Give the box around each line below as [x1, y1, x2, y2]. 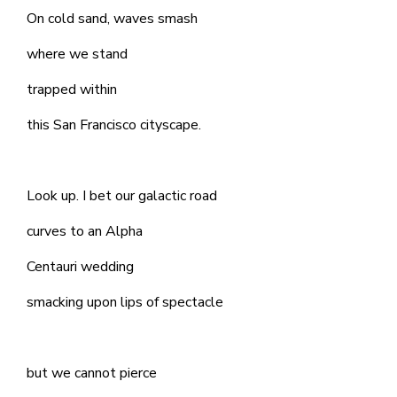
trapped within [27, 80, 117, 99]
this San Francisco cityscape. [27, 115, 201, 135]
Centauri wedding [27, 257, 134, 276]
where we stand [27, 44, 128, 64]
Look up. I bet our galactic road [27, 186, 217, 206]
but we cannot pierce [27, 363, 160, 383]
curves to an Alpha [27, 222, 143, 241]
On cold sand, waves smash [27, 9, 198, 28]
